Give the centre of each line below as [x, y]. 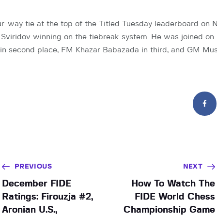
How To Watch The [173, 184]
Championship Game [170, 210]
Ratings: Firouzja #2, [47, 197]
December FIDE [36, 184]
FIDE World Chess [175, 197]
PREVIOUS [33, 166]
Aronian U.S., [29, 210]
